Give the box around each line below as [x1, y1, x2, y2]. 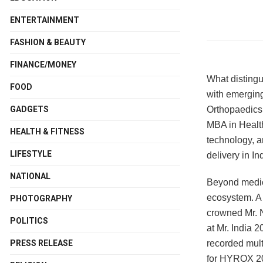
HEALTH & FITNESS [10, 127, 85, 136]
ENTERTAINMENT [10, 15, 79, 25]
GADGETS [10, 104, 49, 114]
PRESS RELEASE [10, 238, 73, 248]
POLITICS [10, 216, 48, 225]
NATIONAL [10, 171, 50, 181]
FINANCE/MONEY [10, 60, 76, 69]
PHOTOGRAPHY [10, 194, 72, 203]
